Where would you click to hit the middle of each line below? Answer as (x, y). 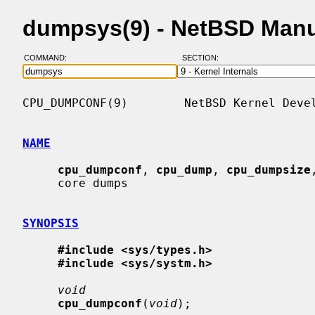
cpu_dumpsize (269, 169)
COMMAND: (49, 58)
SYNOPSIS (51, 223)
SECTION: (203, 58)
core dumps (40, 183)
